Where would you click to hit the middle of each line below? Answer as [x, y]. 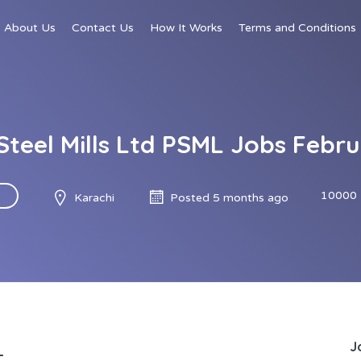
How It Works [186, 28]
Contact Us [103, 28]
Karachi [94, 197]
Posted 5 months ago [229, 197]
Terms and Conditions [297, 28]
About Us [30, 28]
